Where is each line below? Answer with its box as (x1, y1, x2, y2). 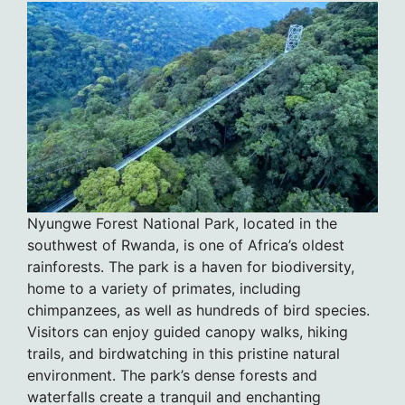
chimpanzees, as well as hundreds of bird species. (27, 301, 370, 320)
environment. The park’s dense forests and (27, 366, 317, 385)
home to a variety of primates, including (27, 279, 301, 298)
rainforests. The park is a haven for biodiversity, (27, 258, 354, 277)
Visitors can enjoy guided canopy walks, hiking (27, 323, 348, 342)
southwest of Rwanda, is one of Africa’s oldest (27, 236, 344, 255)
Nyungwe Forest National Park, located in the (27, 214, 337, 233)
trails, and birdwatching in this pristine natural (27, 344, 340, 363)
